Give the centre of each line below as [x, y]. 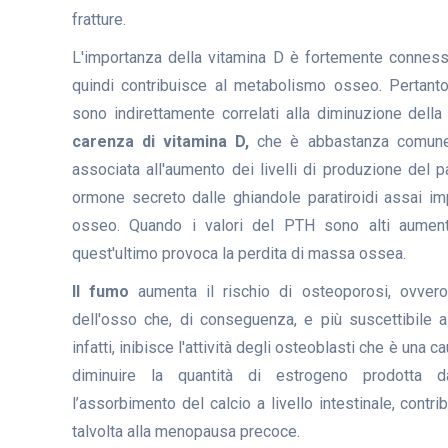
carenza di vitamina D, [161, 141]
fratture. [99, 19]
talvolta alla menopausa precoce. [186, 431]
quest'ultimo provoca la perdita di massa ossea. [239, 253]
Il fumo [101, 291]
